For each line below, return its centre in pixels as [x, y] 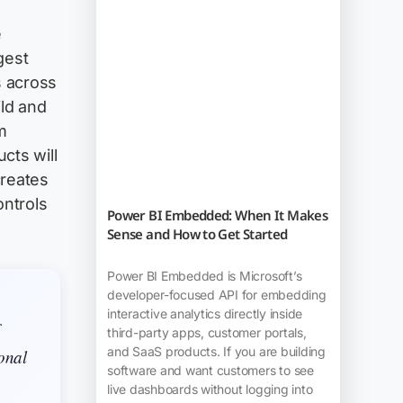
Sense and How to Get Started [197, 234]
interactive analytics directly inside [205, 314]
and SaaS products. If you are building [216, 352]
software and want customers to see [210, 371]
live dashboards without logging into [210, 390]
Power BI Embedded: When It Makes [217, 215]
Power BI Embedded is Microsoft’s [204, 276]
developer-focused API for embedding [216, 295]
